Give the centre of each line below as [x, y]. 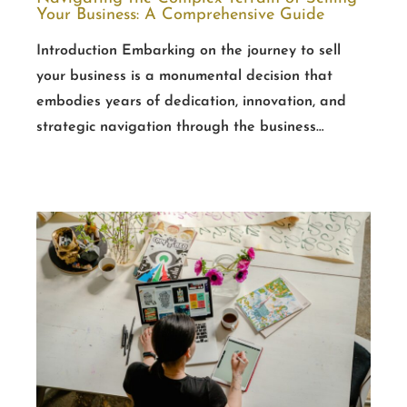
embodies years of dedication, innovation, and [191, 102]
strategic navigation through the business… [180, 128]
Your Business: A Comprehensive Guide [180, 15]
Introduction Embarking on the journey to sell [189, 51]
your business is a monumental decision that [184, 77]
